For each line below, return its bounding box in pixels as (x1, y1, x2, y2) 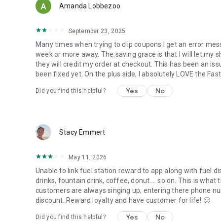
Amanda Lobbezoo (59, 2, 120, 10)
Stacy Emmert (59, 128, 106, 136)
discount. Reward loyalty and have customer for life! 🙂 (36, 196, 210, 204)
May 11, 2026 (69, 154, 107, 161)
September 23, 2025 (69, 28, 126, 35)
